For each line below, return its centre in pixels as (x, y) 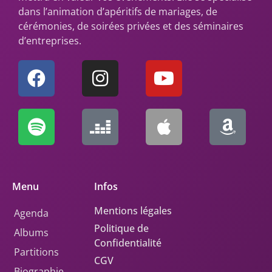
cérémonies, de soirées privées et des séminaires (131, 26)
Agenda (31, 213)
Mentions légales (133, 211)
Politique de (121, 229)
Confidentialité (127, 243)
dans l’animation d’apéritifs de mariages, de (118, 12)
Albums (31, 233)
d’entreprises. (50, 41)
